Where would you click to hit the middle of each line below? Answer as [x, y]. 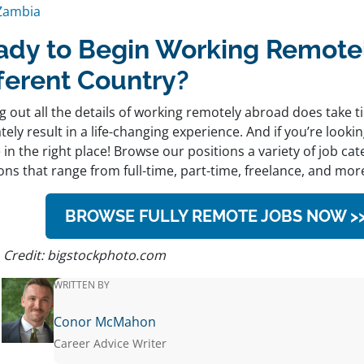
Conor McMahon [105, 322]
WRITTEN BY [82, 285]
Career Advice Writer [110, 344]
